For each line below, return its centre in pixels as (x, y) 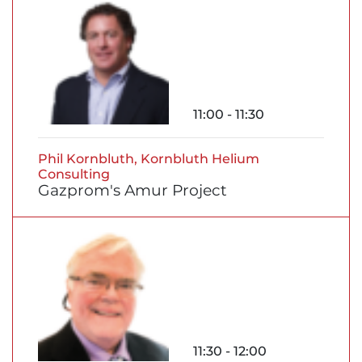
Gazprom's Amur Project (133, 191)
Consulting (74, 175)
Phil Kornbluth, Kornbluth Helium (149, 159)
